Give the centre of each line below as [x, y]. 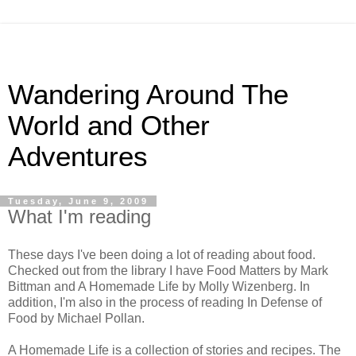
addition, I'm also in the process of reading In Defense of [165, 302]
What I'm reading [79, 217]
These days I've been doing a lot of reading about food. [162, 254]
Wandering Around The [148, 95]
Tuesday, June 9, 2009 [78, 201]
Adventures [78, 157]
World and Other [109, 126]
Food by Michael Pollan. [76, 318]
